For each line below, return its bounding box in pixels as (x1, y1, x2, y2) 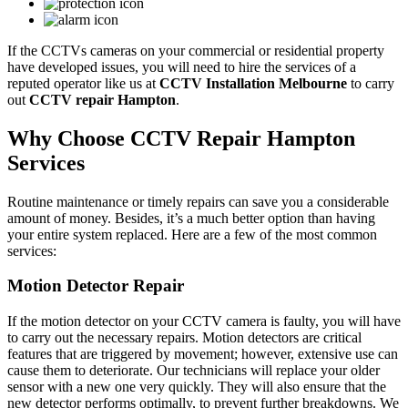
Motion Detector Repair (7, 276, 184, 296)
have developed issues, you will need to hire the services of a (7, 58, 356, 75)
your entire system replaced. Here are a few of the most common (7, 226, 377, 242)
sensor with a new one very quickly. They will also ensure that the (7, 379, 386, 395)
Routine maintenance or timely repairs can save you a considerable (7, 193, 389, 209)
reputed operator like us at (7, 75, 159, 91)
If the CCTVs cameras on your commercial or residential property (7, 42, 384, 58)
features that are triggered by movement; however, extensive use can (7, 346, 398, 362)
